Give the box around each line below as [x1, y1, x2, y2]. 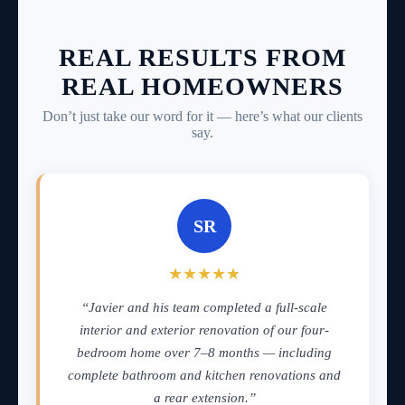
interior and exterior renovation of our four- [80, 322, 329, 337]
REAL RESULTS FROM [59, 42, 346, 71]
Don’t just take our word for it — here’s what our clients [42, 108, 363, 124]
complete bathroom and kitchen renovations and [68, 367, 341, 382]
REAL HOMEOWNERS [61, 71, 344, 100]
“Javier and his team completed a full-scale [81, 299, 327, 315]
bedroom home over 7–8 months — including [77, 344, 332, 360]
